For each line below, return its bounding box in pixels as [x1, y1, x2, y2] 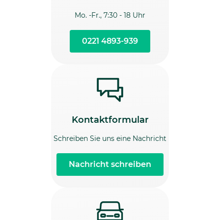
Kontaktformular [71, 114, 149, 126]
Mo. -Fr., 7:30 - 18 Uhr [75, 11, 145, 20]
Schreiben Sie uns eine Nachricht [54, 134, 166, 143]
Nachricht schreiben [69, 160, 151, 169]
